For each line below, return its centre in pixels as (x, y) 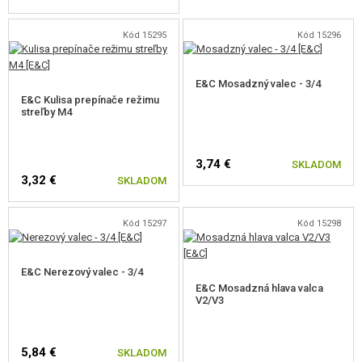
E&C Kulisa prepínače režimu (90, 100)
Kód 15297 (144, 223)
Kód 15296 (319, 35)
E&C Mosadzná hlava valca (260, 288)
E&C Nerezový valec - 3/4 (82, 272)
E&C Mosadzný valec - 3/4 (259, 84)
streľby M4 (46, 112)
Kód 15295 (144, 35)
